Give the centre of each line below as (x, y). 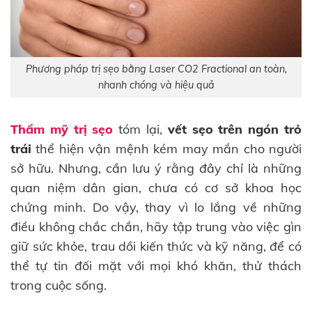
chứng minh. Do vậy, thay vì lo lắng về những (156, 207)
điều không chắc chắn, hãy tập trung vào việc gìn (156, 226)
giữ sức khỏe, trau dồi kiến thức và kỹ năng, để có (156, 246)
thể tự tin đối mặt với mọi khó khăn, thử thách (156, 265)
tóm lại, (138, 129)
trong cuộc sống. (58, 285)
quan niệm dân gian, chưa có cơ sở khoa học (156, 187)
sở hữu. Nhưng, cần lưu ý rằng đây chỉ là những (156, 168)
